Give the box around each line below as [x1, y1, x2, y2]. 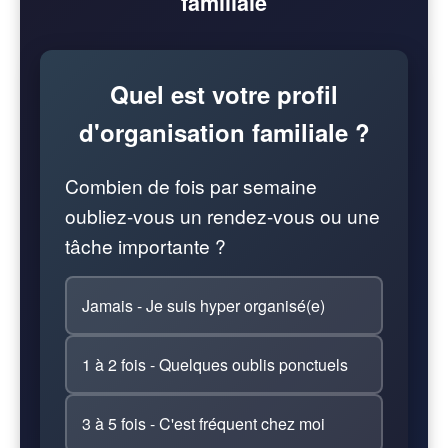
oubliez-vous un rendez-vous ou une [65, 202, 380, 229]
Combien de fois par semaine [65, 172, 317, 199]
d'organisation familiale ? [78, 115, 370, 149]
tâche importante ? [65, 232, 226, 259]
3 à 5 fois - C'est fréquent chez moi [82, 412, 325, 435]
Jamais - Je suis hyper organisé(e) [82, 294, 325, 317]
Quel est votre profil [110, 77, 338, 111]
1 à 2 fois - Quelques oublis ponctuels [82, 353, 348, 376]
